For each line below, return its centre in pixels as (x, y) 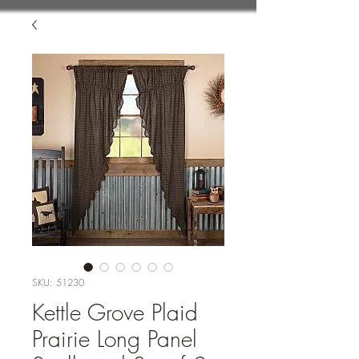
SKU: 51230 (58, 282)
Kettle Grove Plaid (115, 312)
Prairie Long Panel (115, 339)
